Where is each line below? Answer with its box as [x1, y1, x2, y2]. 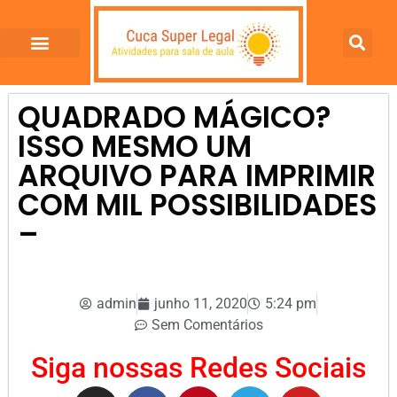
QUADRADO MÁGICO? [18, 97, 331, 138]
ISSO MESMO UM [18, 126, 252, 167]
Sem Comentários [151, 316, 263, 333]
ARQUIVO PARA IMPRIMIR [18, 155, 376, 197]
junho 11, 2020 [154, 295, 247, 312]
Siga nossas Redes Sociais [31, 351, 366, 385]
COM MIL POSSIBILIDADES [18, 184, 377, 226]
